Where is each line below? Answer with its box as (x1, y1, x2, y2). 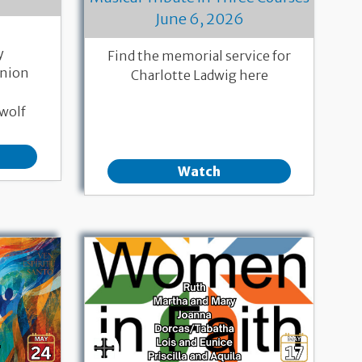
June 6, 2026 (154, 10, 244, 29)
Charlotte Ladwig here (130, 67, 268, 84)
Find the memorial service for (107, 48, 292, 65)
